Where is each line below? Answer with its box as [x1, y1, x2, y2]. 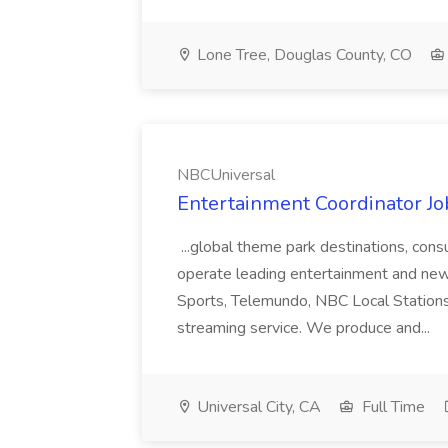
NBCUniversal [177, 164, 275, 186]
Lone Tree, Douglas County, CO [193, 44, 412, 66]
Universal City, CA [193, 396, 321, 418]
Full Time [358, 396, 425, 418]
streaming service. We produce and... [177, 317, 434, 339]
